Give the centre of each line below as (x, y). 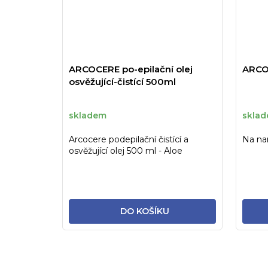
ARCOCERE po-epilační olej (131, 69)
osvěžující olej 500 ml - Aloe (126, 150)
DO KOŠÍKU (145, 211)
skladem (88, 116)
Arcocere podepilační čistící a (129, 139)
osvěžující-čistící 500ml (122, 81)
